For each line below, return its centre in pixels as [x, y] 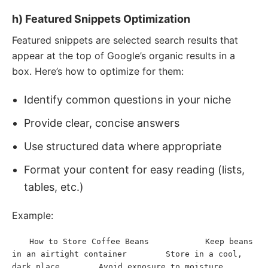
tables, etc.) [54, 187]
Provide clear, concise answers [102, 123]
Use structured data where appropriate [123, 146]
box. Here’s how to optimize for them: [98, 71]
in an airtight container [69, 254]
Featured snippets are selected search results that [125, 40]
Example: [33, 215]
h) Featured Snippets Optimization [101, 19]
